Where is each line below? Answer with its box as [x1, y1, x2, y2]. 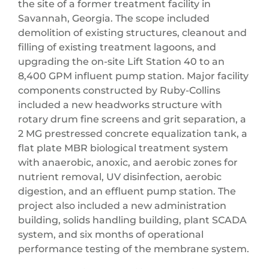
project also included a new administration [18, 200, 226, 212]
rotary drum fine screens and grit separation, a [18, 113, 246, 125]
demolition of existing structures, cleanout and [18, 27, 247, 39]
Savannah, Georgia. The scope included [18, 13, 210, 25]
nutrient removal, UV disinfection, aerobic [18, 171, 222, 183]
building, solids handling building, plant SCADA [18, 214, 247, 226]
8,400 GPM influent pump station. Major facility [18, 70, 249, 82]
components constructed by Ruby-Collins [18, 85, 220, 97]
